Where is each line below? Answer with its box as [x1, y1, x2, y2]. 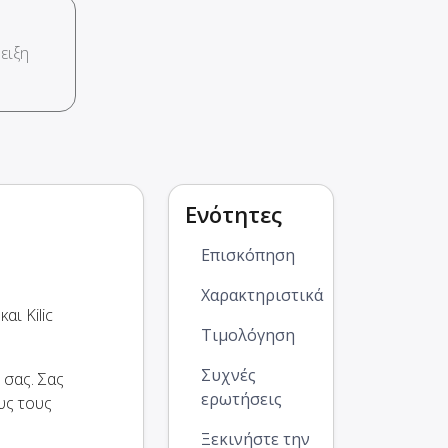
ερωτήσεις [201, 388, 282, 411]
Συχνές [201, 364, 256, 387]
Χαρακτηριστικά [201, 284, 323, 307]
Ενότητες [185, 199, 282, 230]
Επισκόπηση [201, 244, 295, 267]
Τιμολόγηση [201, 324, 295, 347]
